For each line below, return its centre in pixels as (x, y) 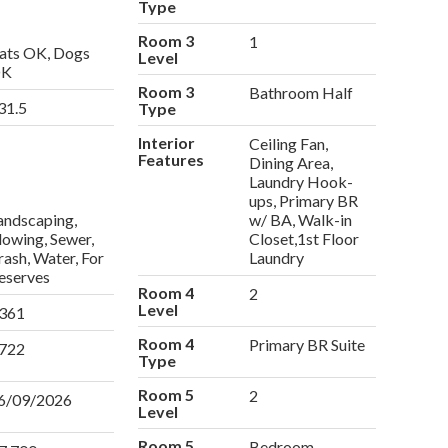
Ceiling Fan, (289, 144)
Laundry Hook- (301, 182)
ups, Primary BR (304, 201)
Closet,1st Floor (304, 239)
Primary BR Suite (307, 345)
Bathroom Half (301, 93)
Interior (166, 143)
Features (170, 160)
